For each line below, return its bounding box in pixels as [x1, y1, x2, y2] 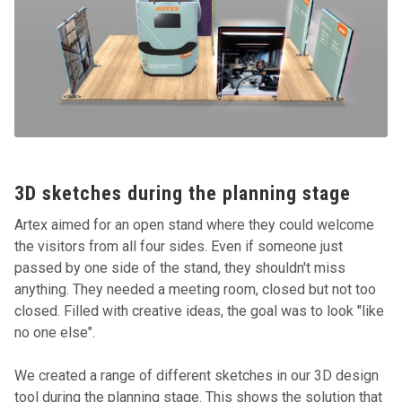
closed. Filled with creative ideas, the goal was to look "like [14, 302, 385, 320]
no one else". [14, 324, 96, 342]
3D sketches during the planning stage [14, 182, 352, 205]
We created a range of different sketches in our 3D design [14, 367, 380, 385]
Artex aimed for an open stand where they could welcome [14, 216, 375, 234]
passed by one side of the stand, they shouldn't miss [14, 259, 346, 277]
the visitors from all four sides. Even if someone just [14, 238, 344, 256]
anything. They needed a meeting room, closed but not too [14, 281, 377, 299]
